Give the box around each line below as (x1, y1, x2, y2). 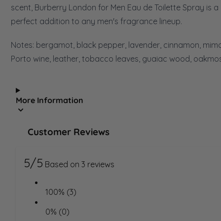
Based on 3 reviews (45, 159, 114, 169)
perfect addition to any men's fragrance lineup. (11, 16, 182, 26)
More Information (16, 95, 83, 105)
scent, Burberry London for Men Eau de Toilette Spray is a (11, 2, 219, 12)
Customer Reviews (28, 126, 110, 138)
